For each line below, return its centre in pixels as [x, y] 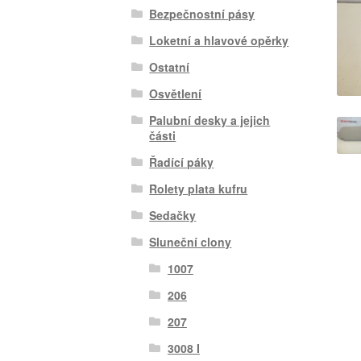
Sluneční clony [191, 242]
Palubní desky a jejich [210, 120]
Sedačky [173, 216]
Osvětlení [176, 94]
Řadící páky [182, 162]
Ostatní [170, 67]
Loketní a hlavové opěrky [219, 41]
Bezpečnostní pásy [202, 14]
